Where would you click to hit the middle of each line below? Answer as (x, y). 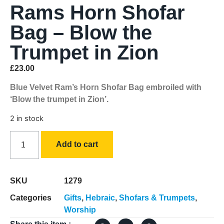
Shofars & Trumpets (157, 198)
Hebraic (100, 198)
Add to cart (77, 144)
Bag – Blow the (81, 32)
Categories (31, 198)
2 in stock (27, 118)
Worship (80, 210)
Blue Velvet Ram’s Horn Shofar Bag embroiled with (106, 87)
